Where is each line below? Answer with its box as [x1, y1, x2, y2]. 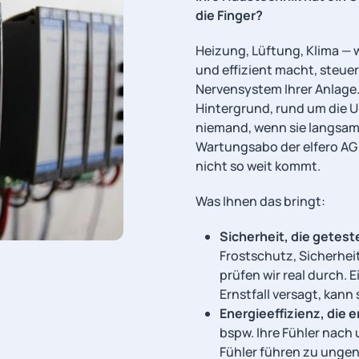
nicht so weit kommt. [196, 156, 321, 175]
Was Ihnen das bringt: [196, 192, 325, 210]
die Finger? [196, 6, 263, 24]
